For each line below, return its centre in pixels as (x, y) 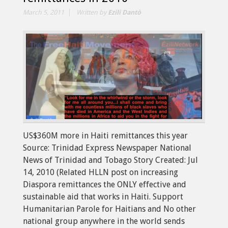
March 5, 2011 (44, 12)
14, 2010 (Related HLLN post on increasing (101, 172)
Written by (92, 12)
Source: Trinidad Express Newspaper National (107, 148)
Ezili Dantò (124, 12)
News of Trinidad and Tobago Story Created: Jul (110, 160)
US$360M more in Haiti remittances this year (105, 135)
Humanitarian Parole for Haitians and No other (109, 209)
